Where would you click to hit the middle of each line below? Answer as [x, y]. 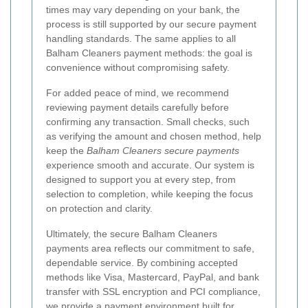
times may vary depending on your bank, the [143, 10]
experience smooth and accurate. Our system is [150, 165]
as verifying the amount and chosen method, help [154, 136]
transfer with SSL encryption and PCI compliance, [153, 292]
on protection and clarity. [99, 209]
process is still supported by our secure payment [151, 24]
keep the [66, 151]
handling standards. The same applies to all [141, 39]
